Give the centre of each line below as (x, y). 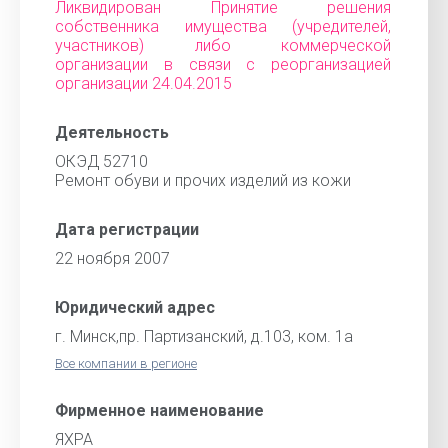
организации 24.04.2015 (143, 83)
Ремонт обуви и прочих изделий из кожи (203, 180)
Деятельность (112, 132)
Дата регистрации (127, 229)
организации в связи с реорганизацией (223, 64)
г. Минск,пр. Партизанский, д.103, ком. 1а (204, 336)
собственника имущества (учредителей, (223, 26)
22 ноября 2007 (112, 258)
